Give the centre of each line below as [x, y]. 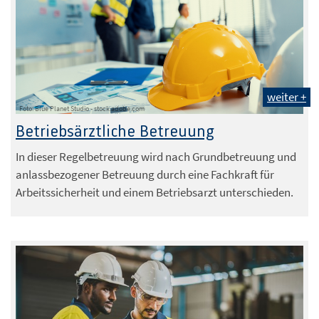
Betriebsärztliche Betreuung [115, 132]
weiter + [287, 96]
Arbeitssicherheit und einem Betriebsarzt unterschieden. [155, 192]
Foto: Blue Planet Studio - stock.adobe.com [82, 108]
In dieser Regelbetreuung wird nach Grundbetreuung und [156, 156]
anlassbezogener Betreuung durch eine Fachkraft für [145, 174]
